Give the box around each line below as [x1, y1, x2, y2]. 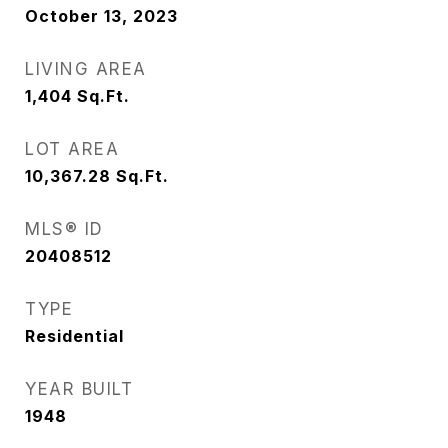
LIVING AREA [25, 59, 147, 79]
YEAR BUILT [25, 379, 133, 399]
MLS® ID [25, 219, 104, 239]
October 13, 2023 [25, 6, 178, 26]
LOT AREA [25, 139, 119, 159]
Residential [25, 326, 124, 346]
